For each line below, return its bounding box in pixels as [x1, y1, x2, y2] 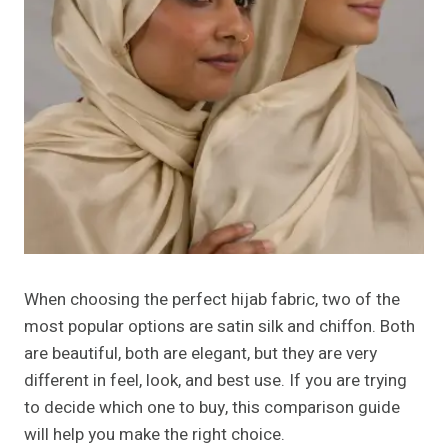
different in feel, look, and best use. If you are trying [24, 368, 407, 394]
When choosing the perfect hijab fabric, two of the [24, 287, 400, 313]
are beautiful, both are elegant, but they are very [24, 341, 377, 367]
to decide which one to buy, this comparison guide [24, 395, 400, 421]
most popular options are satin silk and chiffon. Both [24, 314, 415, 340]
